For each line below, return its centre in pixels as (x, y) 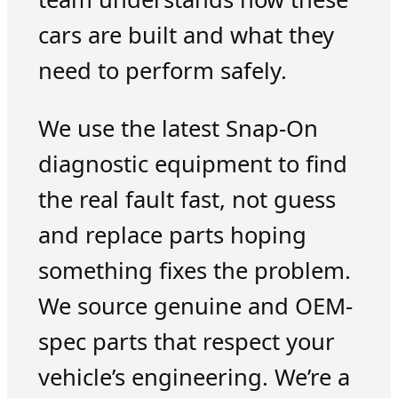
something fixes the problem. (194, 271)
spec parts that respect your (186, 342)
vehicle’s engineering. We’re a (194, 378)
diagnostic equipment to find (192, 164)
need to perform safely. (162, 70)
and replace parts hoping (172, 235)
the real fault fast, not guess (187, 200)
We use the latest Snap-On (178, 129)
